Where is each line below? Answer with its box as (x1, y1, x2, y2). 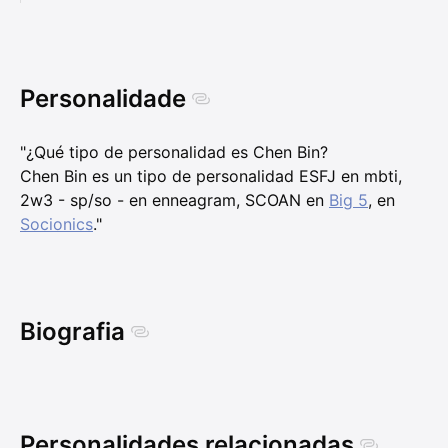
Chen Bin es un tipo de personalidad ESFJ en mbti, (20, 166, 402, 187)
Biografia (20, 317, 125, 347)
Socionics (20, 214, 93, 235)
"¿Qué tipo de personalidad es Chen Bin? (20, 142, 328, 163)
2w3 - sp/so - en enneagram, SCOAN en (20, 190, 329, 211)
